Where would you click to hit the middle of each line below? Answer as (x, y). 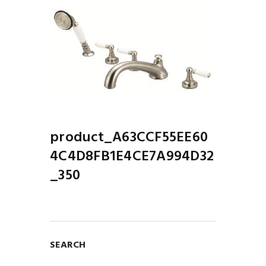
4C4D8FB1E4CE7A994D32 (132, 157)
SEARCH (68, 246)
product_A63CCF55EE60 (129, 138)
